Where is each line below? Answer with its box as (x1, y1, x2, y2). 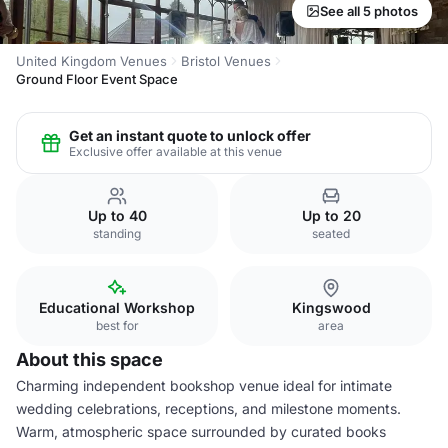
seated (312, 226, 350, 241)
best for (95, 318, 139, 333)
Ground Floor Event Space (16, 71, 178, 87)
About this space (16, 349, 163, 370)
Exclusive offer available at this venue (69, 143, 282, 159)
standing (93, 226, 141, 241)
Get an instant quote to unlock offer (69, 126, 311, 144)
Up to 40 (87, 207, 147, 224)
